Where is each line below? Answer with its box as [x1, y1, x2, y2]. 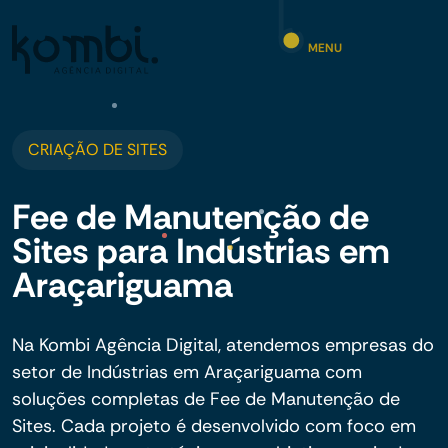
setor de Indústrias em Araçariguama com [12, 360, 362, 384]
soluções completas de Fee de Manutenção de [12, 387, 400, 411]
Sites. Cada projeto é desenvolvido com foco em [12, 414, 416, 438]
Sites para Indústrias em [12, 228, 390, 274]
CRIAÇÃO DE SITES [28, 139, 167, 160]
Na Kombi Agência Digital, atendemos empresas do [12, 333, 434, 357]
